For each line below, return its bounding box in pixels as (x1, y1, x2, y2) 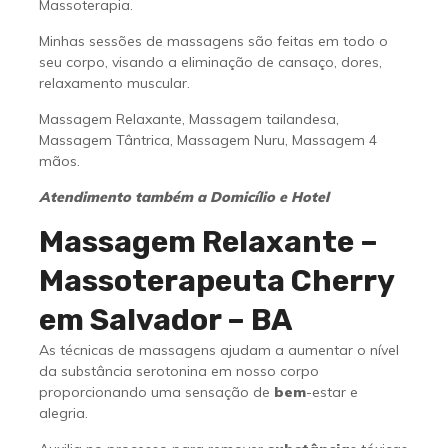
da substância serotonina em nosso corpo (38, 361, 319, 380)
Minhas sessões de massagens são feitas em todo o (38, 31, 388, 50)
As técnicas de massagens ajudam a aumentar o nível (38, 340, 399, 359)
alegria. (38, 403, 88, 422)
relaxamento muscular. (38, 73, 190, 92)
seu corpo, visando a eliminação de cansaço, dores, (38, 52, 382, 71)
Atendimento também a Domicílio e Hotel (38, 187, 329, 206)
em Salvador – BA (38, 301, 292, 338)
